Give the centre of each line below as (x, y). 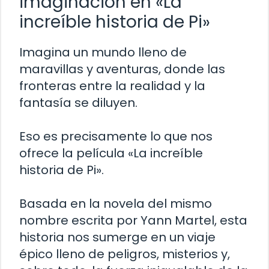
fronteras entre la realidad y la (112, 86)
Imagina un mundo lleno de (103, 53)
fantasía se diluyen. (78, 103)
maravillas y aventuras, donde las (122, 69)
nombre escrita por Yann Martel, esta (133, 221)
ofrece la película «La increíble (111, 153)
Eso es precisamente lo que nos (116, 137)
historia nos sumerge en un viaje (117, 237)
